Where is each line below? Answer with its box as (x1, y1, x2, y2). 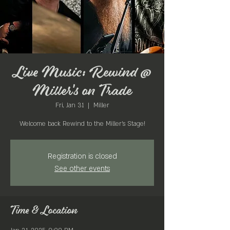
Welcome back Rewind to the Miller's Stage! (19, 120, 145, 128)
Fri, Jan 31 (55, 101, 84, 109)
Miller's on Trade (32, 84, 132, 99)
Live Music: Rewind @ (13, 66, 151, 80)
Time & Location (10, 206, 78, 216)
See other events (54, 164, 110, 174)
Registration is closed (47, 151, 117, 161)
